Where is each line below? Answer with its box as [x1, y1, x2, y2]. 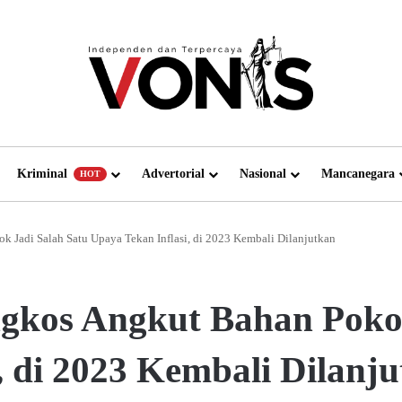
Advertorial [142, 166, 205, 180]
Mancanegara [321, 166, 395, 180]
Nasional [240, 166, 286, 180]
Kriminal [17, 166, 71, 180]
